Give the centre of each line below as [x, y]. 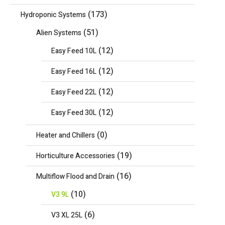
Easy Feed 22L [74, 92]
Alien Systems [59, 33]
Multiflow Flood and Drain [75, 177]
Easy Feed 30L [74, 113]
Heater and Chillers [65, 135]
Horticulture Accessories [75, 156]
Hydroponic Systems [53, 15]
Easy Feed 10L [74, 51]
